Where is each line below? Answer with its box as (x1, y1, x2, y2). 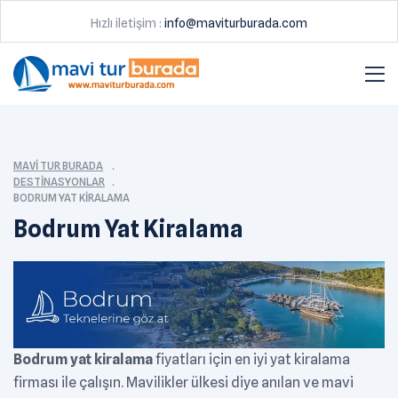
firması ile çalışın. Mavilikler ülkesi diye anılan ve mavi (13, 374, 354, 392)
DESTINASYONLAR (13, 175, 105, 189)
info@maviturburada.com (164, 16, 307, 30)
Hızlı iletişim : (91, 16, 164, 30)
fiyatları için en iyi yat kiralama (153, 351, 350, 369)
